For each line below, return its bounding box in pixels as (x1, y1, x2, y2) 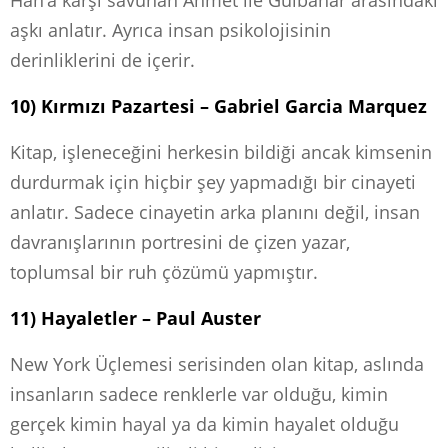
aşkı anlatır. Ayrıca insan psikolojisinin (10, 17, 331, 42)
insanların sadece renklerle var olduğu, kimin (10, 381, 388, 406)
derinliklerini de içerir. (10, 47, 195, 72)
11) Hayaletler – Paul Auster (10, 305, 261, 330)
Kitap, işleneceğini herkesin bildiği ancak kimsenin (10, 139, 432, 164)
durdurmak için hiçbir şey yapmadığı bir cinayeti (10, 169, 416, 194)
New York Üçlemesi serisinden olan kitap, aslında (10, 351, 424, 376)
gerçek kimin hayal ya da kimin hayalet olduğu (10, 411, 399, 436)
